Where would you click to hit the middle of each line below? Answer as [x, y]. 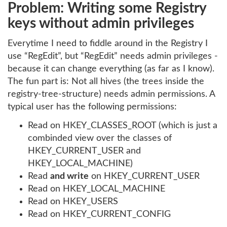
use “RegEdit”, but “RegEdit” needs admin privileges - [113, 56]
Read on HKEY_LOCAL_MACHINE [97, 189]
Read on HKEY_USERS [73, 202]
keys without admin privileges [101, 23]
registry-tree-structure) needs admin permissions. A [111, 94]
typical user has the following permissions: [92, 107]
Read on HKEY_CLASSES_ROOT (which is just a [123, 126]
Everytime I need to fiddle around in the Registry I [108, 43]
